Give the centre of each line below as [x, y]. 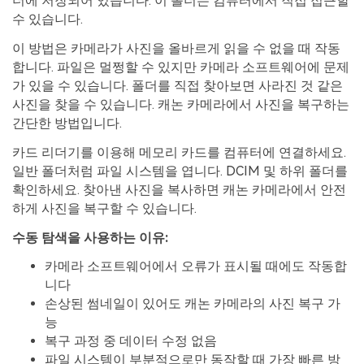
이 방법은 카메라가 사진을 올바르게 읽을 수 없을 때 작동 [176, 49]
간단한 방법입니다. [67, 123]
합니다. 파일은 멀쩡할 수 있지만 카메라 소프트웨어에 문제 [181, 67]
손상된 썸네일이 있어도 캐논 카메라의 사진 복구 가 [193, 304]
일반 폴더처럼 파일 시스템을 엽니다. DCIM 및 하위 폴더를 [180, 171]
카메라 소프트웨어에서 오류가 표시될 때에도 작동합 [196, 266]
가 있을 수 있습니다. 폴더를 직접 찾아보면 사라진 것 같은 [178, 86]
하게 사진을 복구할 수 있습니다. [104, 208]
